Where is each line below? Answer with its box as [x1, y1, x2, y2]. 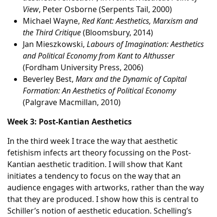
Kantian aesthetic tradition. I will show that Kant [7, 159, 183, 170]
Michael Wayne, [23, 15, 82, 26]
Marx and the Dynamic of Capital [76, 74, 186, 84]
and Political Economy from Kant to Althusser [23, 50, 174, 61]
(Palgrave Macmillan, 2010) [23, 97, 121, 108]
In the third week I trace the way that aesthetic [7, 136, 178, 146]
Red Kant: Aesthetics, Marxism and [82, 15, 198, 26]
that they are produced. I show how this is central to [7, 194, 199, 204]
